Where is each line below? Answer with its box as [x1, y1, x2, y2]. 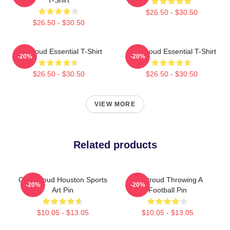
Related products [73, 139, 157, 150]
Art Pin [52, 185, 73, 194]
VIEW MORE [94, 100, 136, 108]
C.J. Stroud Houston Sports [18, 175, 107, 184]
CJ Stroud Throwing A [132, 175, 203, 184]
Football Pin [148, 185, 187, 194]
